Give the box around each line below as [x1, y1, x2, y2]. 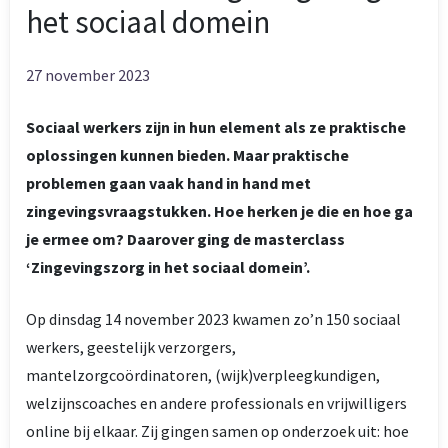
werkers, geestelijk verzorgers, [26, 337, 236, 357]
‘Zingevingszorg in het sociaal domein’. [26, 257, 310, 277]
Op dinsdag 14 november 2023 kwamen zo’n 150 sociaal [26, 309, 401, 329]
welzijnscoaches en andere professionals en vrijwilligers [26, 393, 407, 413]
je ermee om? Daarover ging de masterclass [26, 229, 345, 249]
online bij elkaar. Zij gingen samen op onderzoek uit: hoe [26, 421, 409, 441]
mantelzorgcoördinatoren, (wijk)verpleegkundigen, [26, 365, 380, 385]
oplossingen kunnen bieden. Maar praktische [26, 145, 349, 165]
